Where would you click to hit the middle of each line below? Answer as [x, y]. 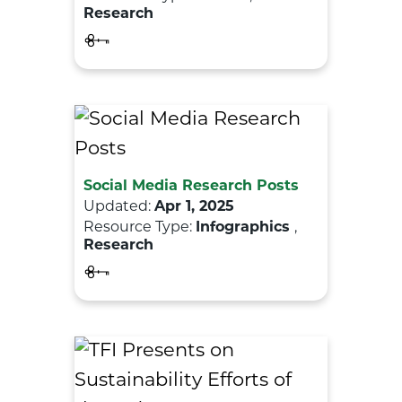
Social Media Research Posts [191, 186]
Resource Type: [140, 227]
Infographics [245, 227]
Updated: [119, 207]
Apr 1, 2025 [194, 207]
